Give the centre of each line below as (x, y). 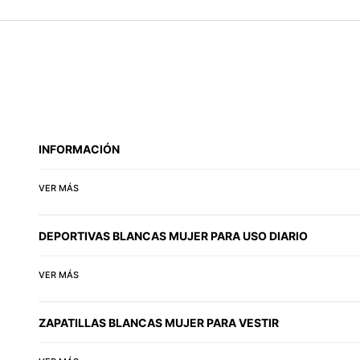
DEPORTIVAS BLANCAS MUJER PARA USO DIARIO (173, 235)
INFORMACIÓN (79, 149)
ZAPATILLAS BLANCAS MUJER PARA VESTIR (159, 322)
